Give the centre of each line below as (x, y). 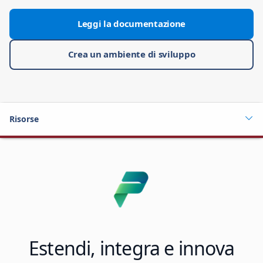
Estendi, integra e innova (131, 248)
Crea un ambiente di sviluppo (131, 54)
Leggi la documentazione (131, 23)
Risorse (24, 119)
